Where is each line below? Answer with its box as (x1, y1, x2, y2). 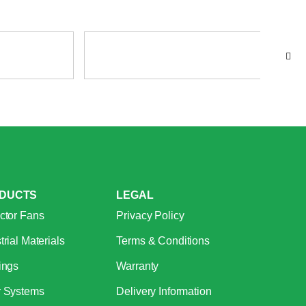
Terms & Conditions (116, 234, 210, 247)
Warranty (116, 260, 159, 272)
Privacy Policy (116, 209, 184, 221)
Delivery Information (116, 285, 212, 297)
